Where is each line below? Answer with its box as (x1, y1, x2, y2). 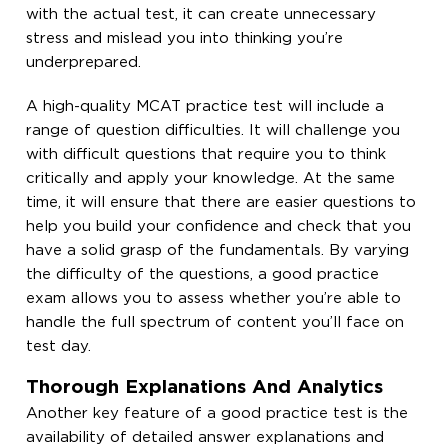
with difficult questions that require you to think (26, 147, 387, 161)
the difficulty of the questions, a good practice (26, 267, 380, 281)
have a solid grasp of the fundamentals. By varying (26, 243, 410, 257)
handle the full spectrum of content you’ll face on (26, 315, 405, 329)
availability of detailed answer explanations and (26, 430, 385, 444)
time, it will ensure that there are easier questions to (26, 195, 417, 209)
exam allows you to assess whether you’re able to (26, 291, 402, 305)
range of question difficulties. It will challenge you (26, 123, 401, 137)
